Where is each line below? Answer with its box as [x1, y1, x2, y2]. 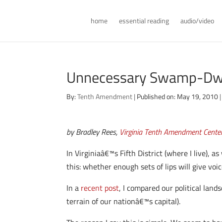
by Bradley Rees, [66, 126, 120, 138]
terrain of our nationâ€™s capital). [66, 195, 181, 207]
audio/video [180, 15, 214, 26]
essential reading [118, 15, 169, 26]
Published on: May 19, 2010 [137, 91, 219, 102]
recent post [81, 182, 119, 194]
